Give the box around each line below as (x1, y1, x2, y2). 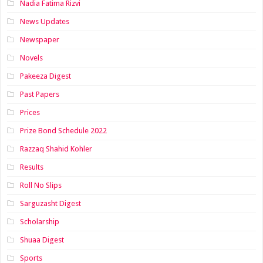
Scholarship (20, 217, 60, 226)
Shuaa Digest (20, 235, 65, 244)
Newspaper (20, 35, 60, 44)
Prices (20, 108, 41, 117)
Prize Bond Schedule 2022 (20, 126, 107, 135)
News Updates (20, 17, 70, 26)
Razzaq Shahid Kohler (20, 144, 93, 153)
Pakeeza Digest (20, 72, 72, 80)
